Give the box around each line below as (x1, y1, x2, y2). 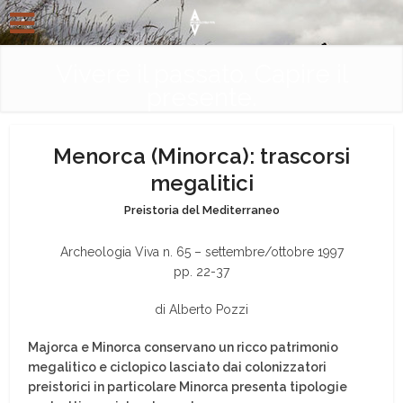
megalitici (149, 170, 254, 196)
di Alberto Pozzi (155, 302, 248, 317)
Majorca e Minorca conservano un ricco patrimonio (28, 340, 339, 354)
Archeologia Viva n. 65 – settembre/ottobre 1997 (59, 245, 344, 259)
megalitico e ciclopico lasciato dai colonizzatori (28, 360, 327, 374)
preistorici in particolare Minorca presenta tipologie (28, 380, 348, 394)
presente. (146, 83, 257, 112)
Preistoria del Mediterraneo (123, 203, 280, 217)
